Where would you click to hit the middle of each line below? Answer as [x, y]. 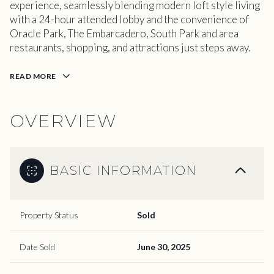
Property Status [49, 215]
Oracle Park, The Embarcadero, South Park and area [124, 33]
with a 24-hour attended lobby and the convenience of [129, 19]
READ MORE [33, 76]
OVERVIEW [63, 121]
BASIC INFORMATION [124, 170]
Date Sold [37, 246]
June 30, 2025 [164, 246]
